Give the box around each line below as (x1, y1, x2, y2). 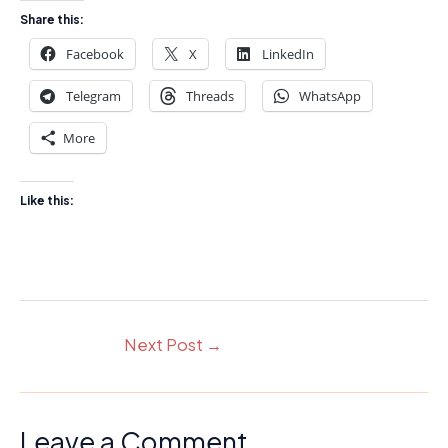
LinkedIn (262, 44, 314, 63)
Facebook (66, 44, 124, 63)
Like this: (20, 193, 74, 209)
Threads (186, 86, 234, 105)
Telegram (66, 86, 121, 105)
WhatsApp (299, 86, 361, 105)
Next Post (124, 334, 206, 356)
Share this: (20, 11, 84, 27)
